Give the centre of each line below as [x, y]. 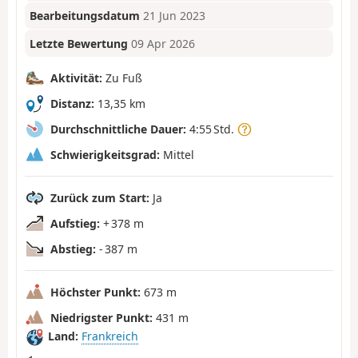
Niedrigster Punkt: [101, 317]
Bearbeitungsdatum [85, 16]
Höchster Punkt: [95, 292]
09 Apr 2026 [163, 43]
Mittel [177, 154]
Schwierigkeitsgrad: [105, 154]
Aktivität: [76, 78]
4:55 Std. [212, 129]
